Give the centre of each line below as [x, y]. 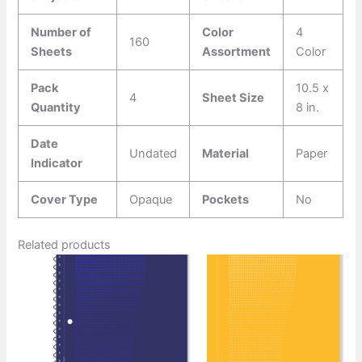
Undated [154, 153]
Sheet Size [234, 97]
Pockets [226, 199]
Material [226, 153]
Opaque [151, 199]
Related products [65, 245]
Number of [61, 32]
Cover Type [65, 199]
